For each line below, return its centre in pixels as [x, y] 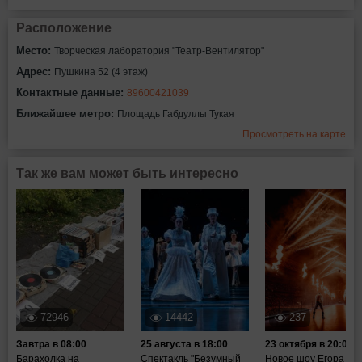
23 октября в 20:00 [309, 344]
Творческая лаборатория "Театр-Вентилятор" [159, 51]
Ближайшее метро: [67, 114]
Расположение [64, 28]
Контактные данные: [72, 93]
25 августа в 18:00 [184, 344]
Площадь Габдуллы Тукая [176, 114]
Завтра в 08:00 [51, 344]
